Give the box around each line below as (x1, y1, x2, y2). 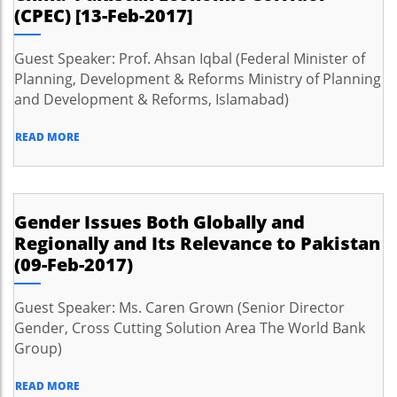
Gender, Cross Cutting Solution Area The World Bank (14, 318, 365, 338)
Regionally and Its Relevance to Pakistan (14, 231, 380, 255)
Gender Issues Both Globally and (14, 210, 305, 234)
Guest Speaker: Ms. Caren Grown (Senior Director (14, 298, 345, 317)
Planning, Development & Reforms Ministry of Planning (14, 69, 381, 89)
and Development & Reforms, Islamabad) (14, 90, 289, 109)
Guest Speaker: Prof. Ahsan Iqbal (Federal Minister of (14, 49, 365, 68)
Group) (14, 339, 62, 358)
